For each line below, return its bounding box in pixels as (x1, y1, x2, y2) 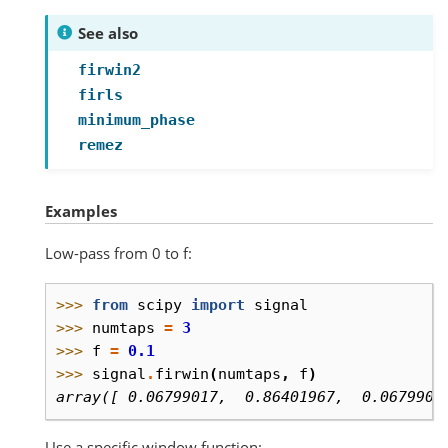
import (191, 295, 245, 314)
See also (78, 23, 138, 43)
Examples (45, 201, 117, 221)
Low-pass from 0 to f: (45, 243, 192, 264)
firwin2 (78, 61, 141, 79)
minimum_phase (78, 111, 195, 129)
